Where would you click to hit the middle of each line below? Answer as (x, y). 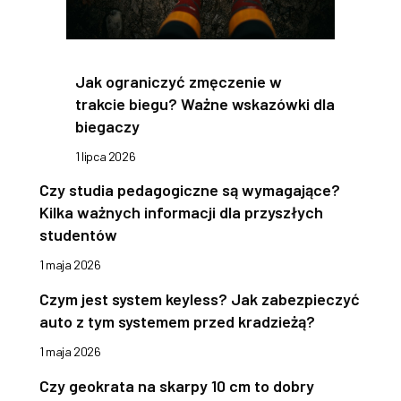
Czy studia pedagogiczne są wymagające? (190, 190)
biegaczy (107, 127)
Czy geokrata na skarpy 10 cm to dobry (177, 386)
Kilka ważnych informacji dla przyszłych (181, 213)
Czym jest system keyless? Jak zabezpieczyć (200, 299)
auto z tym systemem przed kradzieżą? (177, 322)
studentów (78, 235)
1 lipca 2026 (106, 157)
